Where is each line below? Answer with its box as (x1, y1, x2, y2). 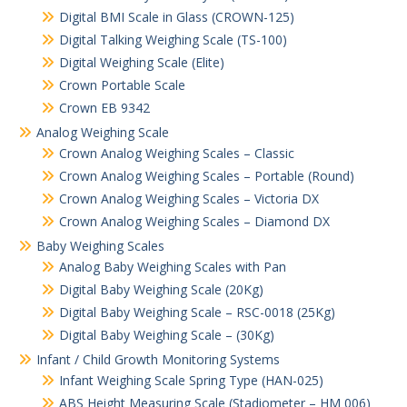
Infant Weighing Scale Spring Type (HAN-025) (59, 372, 323, 389)
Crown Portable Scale (59, 76, 185, 94)
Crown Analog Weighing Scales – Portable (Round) (59, 167, 354, 184)
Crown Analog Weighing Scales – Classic (59, 144, 294, 162)
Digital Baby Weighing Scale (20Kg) (59, 281, 263, 298)
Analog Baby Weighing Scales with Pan (59, 258, 286, 275)
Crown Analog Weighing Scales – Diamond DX (59, 213, 330, 230)
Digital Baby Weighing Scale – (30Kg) (59, 326, 274, 343)
